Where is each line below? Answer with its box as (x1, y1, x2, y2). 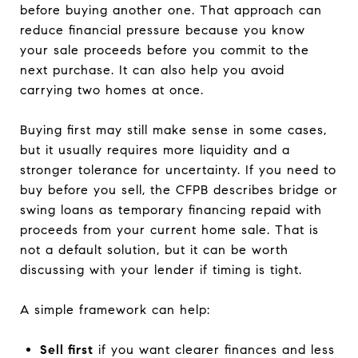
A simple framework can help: (20, 301, 210, 317)
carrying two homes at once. (20, 82, 204, 97)
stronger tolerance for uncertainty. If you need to (20, 161, 336, 177)
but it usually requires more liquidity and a (20, 141, 290, 157)
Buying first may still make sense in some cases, (20, 121, 327, 137)
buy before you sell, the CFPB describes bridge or (20, 181, 338, 197)
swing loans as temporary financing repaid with (20, 201, 322, 217)
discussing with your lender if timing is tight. (20, 261, 302, 277)
